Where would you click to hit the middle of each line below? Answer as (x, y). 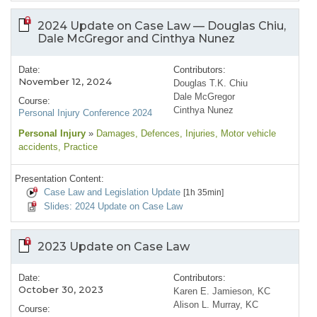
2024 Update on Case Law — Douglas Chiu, (162, 26)
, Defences (157, 134)
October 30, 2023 (61, 290)
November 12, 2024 (65, 82)
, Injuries (197, 134)
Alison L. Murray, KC (216, 305)
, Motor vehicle (246, 134)
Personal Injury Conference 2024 (85, 113)
